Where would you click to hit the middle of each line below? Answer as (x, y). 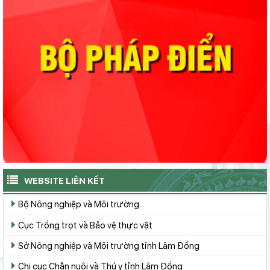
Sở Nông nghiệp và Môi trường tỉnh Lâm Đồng (109, 245)
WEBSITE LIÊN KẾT (64, 181)
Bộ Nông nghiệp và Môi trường (79, 204)
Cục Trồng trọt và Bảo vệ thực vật (85, 225)
